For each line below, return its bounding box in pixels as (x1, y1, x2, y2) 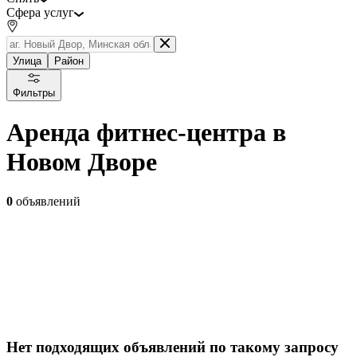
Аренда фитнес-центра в (6, 118, 286, 147)
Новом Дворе (6, 147, 157, 177)
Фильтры (13, 86, 55, 99)
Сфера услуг (6, 5, 74, 19)
